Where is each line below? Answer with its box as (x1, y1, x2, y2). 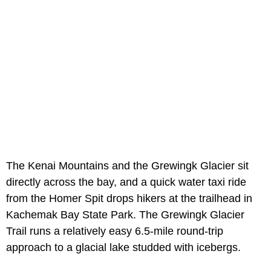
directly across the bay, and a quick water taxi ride (6, 175, 246, 188)
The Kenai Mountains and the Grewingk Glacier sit (6, 159, 249, 172)
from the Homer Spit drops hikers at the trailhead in (6, 192, 252, 204)
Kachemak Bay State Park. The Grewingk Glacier (6, 208, 244, 221)
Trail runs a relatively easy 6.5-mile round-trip (6, 224, 223, 237)
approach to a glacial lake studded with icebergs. (6, 241, 241, 253)
